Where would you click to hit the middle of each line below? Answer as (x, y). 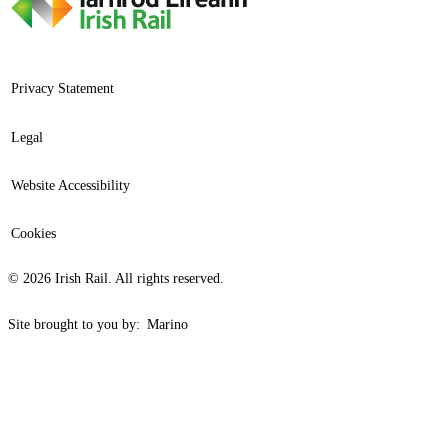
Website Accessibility (71, 186)
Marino (168, 325)
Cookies (34, 234)
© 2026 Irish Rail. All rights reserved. (116, 278)
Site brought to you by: (76, 325)
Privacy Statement (63, 89)
